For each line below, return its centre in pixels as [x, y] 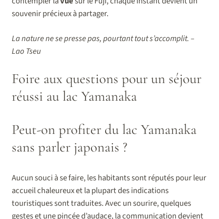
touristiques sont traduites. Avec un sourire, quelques [101, 204]
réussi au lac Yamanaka [74, 96]
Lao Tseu [26, 52]
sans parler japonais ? [69, 147]
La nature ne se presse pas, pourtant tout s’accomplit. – [103, 39]
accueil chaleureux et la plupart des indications [90, 191]
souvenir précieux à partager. [60, 14]
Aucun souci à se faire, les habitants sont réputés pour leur [109, 178]
